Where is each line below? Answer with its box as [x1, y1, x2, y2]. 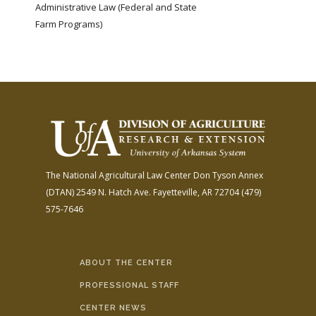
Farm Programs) [35, 18, 102, 30]
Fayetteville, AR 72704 [151, 186, 239, 198]
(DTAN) [46, 186, 74, 198]
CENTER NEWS [79, 303, 147, 312]
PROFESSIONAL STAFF [79, 280, 179, 290]
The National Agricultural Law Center [46, 169, 191, 181]
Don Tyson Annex [191, 169, 263, 181]
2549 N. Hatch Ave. [74, 186, 151, 198]
